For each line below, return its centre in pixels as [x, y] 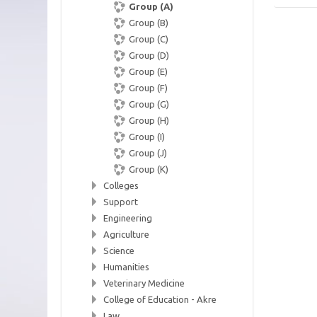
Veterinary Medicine [144, 283]
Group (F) [149, 88]
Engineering [128, 218]
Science [119, 250]
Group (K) [149, 169]
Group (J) [148, 153]
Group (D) [149, 55]
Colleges [121, 185]
